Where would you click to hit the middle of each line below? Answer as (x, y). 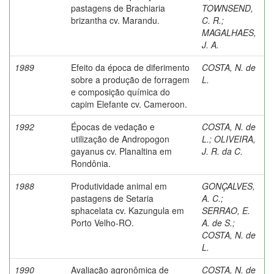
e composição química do (120, 91)
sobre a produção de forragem (130, 79)
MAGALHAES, (229, 32)
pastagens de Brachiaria (118, 8)
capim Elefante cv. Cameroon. (129, 104)
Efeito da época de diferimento (130, 67)
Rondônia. (91, 163)
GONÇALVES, (228, 186)
